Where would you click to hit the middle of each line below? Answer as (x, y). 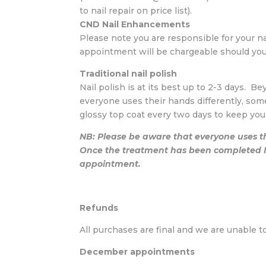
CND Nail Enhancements (135, 25)
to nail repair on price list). (136, 11)
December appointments (137, 252)
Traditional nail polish (129, 74)
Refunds (99, 208)
